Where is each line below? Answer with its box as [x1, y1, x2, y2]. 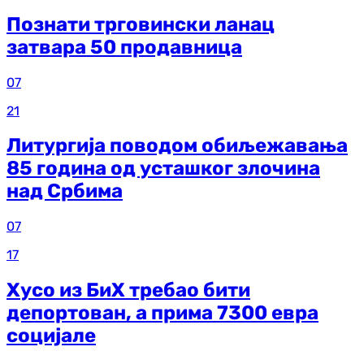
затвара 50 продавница [6, 35, 242, 58]
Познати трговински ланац [6, 12, 275, 36]
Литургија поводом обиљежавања [6, 134, 348, 158]
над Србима [6, 180, 123, 203]
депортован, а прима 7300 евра [6, 301, 318, 325]
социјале [6, 324, 96, 348]
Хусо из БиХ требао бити [6, 279, 250, 302]
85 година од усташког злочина [6, 157, 320, 180]
